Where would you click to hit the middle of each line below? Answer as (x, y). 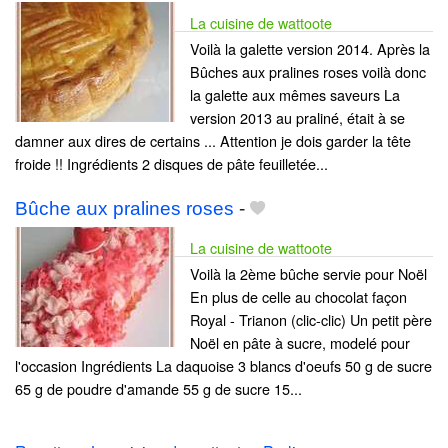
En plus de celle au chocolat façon (298, 297)
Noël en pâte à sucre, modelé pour (300, 343)
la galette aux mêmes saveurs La (295, 95)
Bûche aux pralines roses (124, 209)
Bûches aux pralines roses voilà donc (308, 72)
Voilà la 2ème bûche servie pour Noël (308, 274)
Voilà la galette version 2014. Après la (310, 49)
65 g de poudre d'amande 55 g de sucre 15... (158, 389)
